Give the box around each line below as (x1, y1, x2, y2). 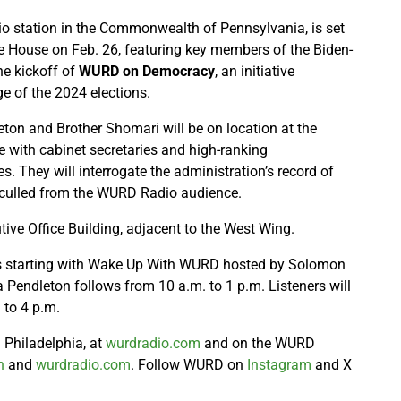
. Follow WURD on (131, 356, 247, 374)
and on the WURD (200, 335, 315, 353)
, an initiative (215, 63, 294, 81)
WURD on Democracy (79, 63, 215, 81)
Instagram (247, 356, 311, 374)
